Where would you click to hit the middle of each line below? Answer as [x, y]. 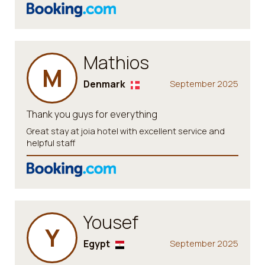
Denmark [104, 84]
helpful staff [51, 143]
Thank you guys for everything [92, 114]
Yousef [111, 222]
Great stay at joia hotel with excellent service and [126, 131]
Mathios [116, 62]
